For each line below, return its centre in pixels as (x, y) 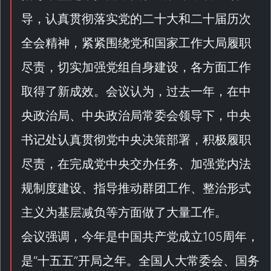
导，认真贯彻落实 (70, 19)
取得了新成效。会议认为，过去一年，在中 (136, 91)
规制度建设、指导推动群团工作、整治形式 (136, 188)
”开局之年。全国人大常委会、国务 (167, 261)
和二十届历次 (215, 19)
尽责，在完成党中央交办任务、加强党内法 (136, 164)
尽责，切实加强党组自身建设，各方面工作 (136, 67)
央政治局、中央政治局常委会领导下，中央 (136, 116)
